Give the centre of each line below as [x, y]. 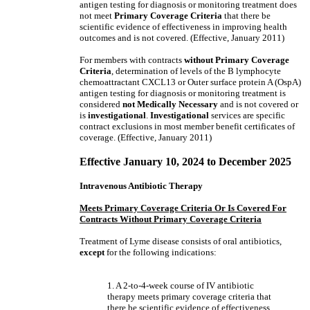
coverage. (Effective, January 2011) [146, 137]
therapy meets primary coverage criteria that [189, 297]
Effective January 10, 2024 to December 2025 [185, 162]
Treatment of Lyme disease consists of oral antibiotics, [181, 241]
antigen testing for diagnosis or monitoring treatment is [183, 93]
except [92, 252]
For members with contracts [132, 60]
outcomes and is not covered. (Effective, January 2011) [182, 38]
